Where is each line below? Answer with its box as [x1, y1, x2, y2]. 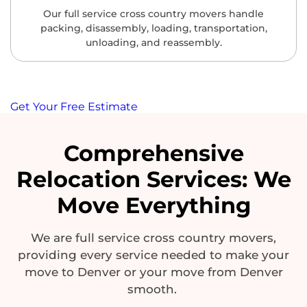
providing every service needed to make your [18, 248, 289, 262]
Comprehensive [63, 140, 244, 167]
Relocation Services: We [16, 166, 291, 193]
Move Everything [56, 192, 251, 219]
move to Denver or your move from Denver [24, 265, 283, 280]
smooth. [127, 282, 177, 297]
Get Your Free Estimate [10, 100, 138, 114]
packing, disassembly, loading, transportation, [40, 22, 267, 35]
